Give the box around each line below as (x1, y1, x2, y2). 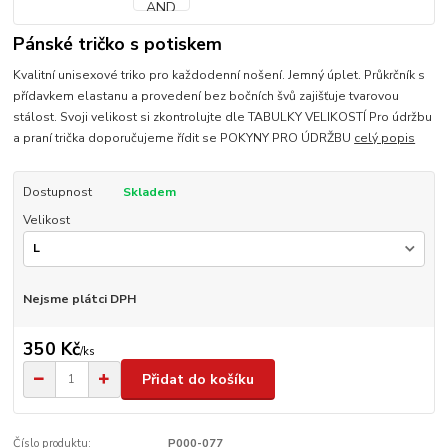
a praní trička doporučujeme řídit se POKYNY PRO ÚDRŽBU (13, 130, 355, 147)
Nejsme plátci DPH (22, 290, 136, 307)
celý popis (354, 130, 416, 147)
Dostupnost (22, 184, 92, 201)
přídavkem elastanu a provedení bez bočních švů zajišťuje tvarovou (13, 88, 400, 105)
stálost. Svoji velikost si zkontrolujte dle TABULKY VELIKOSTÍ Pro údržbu (13, 109, 433, 126)
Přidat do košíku (142, 369, 254, 389)
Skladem (122, 184, 176, 201)
